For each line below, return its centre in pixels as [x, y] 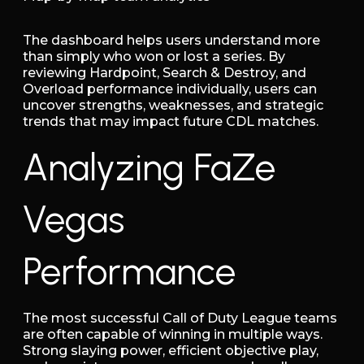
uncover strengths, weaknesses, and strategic [173, 105]
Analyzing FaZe [149, 168]
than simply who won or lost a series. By [154, 56]
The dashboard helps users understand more [171, 40]
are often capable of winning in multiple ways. [173, 335]
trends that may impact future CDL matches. [171, 121]
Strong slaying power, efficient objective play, [171, 351]
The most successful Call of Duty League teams [180, 318]
